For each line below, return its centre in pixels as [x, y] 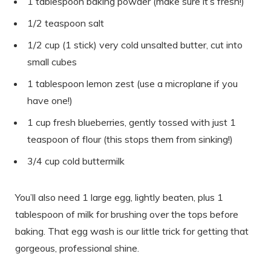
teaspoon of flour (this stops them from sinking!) [130, 139]
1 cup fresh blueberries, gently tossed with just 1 [132, 122]
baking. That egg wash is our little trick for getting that [132, 231]
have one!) [50, 101]
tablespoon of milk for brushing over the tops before [127, 214]
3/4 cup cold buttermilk [76, 161]
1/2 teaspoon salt [66, 23]
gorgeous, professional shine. [77, 248]
